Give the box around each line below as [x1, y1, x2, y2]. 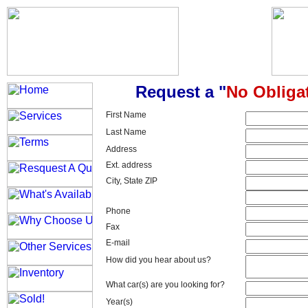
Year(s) [106, 297, 133, 307]
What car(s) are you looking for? [106, 280, 225, 289]
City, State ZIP [106, 176, 157, 186]
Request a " [135, 82, 226, 101]
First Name [106, 110, 146, 120]
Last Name [106, 127, 146, 137]
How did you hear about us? [106, 255, 211, 265]
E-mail [106, 238, 130, 247]
